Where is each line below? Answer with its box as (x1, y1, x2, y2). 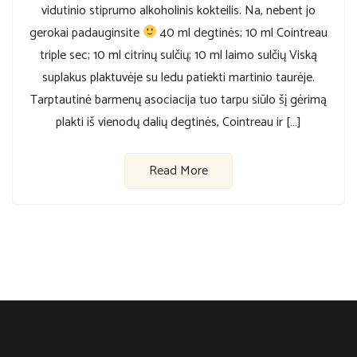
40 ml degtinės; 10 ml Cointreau (157, 22, 328, 44)
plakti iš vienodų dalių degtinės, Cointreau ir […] (56, 111, 301, 133)
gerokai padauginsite (29, 22, 143, 44)
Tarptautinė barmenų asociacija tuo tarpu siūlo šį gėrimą (30, 88, 327, 111)
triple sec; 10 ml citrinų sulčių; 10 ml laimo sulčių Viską (40, 44, 317, 66)
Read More (149, 159, 208, 182)
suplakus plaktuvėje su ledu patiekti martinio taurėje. (42, 66, 315, 88)
